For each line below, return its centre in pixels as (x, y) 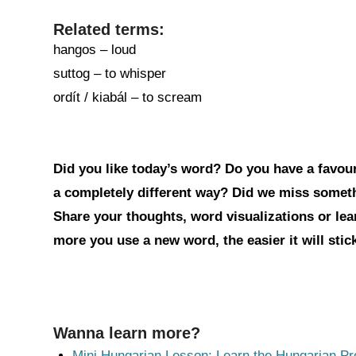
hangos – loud (95, 50)
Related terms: (109, 29)
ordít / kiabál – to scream (128, 97)
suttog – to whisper (110, 74)
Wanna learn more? (127, 333)
